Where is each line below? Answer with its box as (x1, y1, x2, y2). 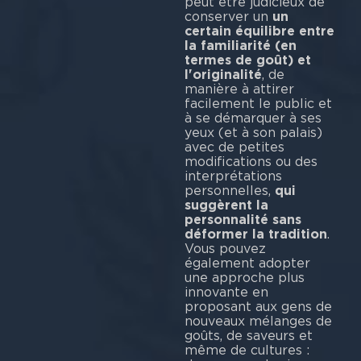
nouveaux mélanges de (184, 313, 332, 329)
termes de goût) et (184, 52, 311, 68)
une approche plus (184, 269, 305, 285)
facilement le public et (184, 95, 332, 111)
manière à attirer (184, 81, 294, 97)
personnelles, (184, 182, 275, 198)
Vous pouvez (184, 240, 266, 256)
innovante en (184, 284, 268, 300)
